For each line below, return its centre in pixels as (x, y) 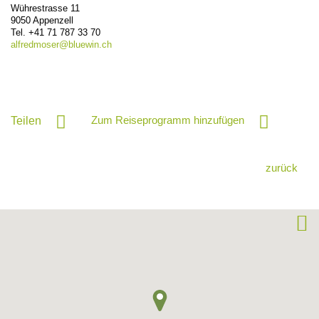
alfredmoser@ (40, 44)
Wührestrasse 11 (45, 8)
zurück (282, 167)
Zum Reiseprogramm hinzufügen (168, 120)
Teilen (26, 120)
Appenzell (53, 20)
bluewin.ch (90, 44)
